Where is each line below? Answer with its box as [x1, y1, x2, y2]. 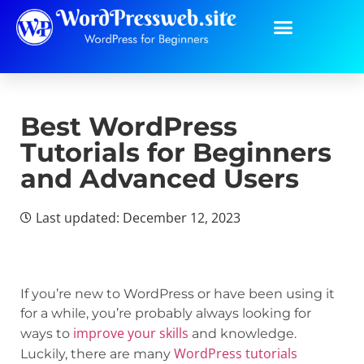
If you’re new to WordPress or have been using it [20, 286, 335, 301]
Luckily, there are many [20, 346, 174, 362]
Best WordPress [20, 110, 237, 142]
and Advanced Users [20, 162, 299, 194]
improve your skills [73, 324, 188, 342]
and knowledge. [188, 326, 297, 341]
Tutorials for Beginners [20, 136, 331, 168]
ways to [20, 326, 73, 341]
